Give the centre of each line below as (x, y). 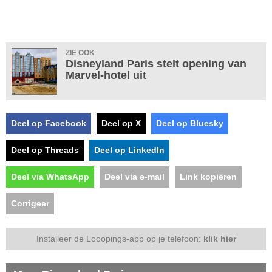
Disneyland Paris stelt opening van (156, 63)
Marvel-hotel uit (106, 75)
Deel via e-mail (134, 176)
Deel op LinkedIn (129, 150)
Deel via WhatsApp (50, 176)
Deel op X (121, 123)
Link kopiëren (208, 176)
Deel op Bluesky (190, 123)
